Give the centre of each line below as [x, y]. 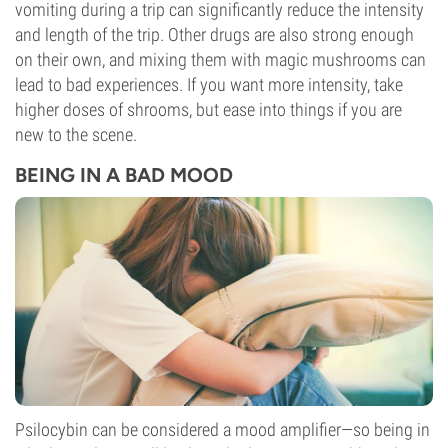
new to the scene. [76, 134]
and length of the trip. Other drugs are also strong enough [214, 34]
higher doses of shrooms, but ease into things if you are [208, 109]
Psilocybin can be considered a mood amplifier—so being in [222, 429]
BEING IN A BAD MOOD [124, 175]
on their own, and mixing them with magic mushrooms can [220, 59]
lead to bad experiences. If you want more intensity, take [209, 84]
